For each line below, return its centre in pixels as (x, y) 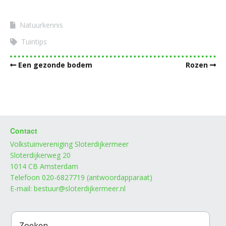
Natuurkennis (41, 25)
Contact (24, 130)
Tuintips (34, 41)
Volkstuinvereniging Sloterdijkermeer (69, 144)
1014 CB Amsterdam (44, 166)
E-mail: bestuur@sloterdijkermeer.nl (68, 188)
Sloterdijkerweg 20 (40, 155)
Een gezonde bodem (55, 65)
